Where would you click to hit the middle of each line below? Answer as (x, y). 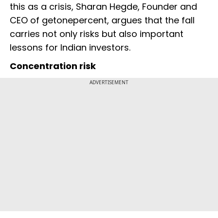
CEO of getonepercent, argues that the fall (102, 20)
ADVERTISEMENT (109, 82)
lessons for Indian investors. (70, 48)
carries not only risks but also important (97, 34)
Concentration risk (53, 66)
